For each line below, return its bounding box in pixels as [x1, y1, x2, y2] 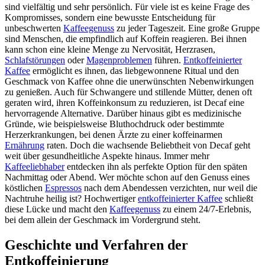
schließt [222, 193, 253, 204]
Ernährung [5, 140, 44, 151]
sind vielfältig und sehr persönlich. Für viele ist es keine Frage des [5, 2, 250, 12]
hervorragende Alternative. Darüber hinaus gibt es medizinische [5, 108, 241, 119]
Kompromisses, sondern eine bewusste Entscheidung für [5, 12, 215, 23]
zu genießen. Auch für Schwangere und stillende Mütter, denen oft [5, 87, 252, 98]
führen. [152, 55, 183, 66]
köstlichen [5, 183, 45, 193]
